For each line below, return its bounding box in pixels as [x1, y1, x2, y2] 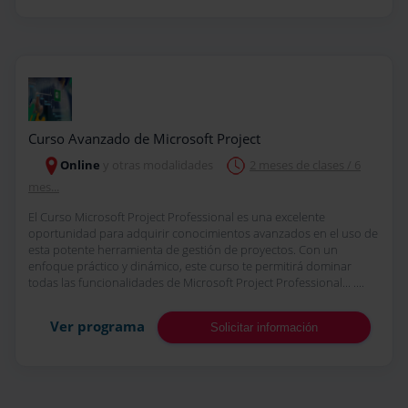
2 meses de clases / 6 [250, 156, 361, 173]
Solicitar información [210, 320, 318, 334]
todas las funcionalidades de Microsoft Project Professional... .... [28, 273, 364, 291]
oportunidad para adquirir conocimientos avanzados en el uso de [28, 224, 378, 241]
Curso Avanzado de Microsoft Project [28, 128, 260, 148]
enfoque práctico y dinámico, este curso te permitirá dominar [28, 257, 352, 274]
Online [60, 156, 100, 173]
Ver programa [50, 316, 145, 335]
